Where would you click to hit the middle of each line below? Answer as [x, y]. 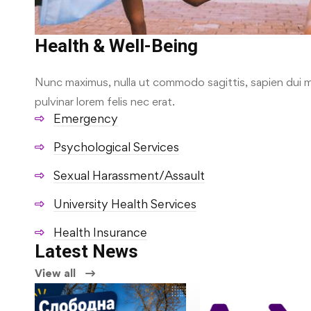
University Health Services [125, 204]
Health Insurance [100, 233]
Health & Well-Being [116, 46]
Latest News [86, 252]
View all [55, 274]
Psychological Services [116, 147]
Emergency [86, 119]
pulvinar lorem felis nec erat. [105, 102]
